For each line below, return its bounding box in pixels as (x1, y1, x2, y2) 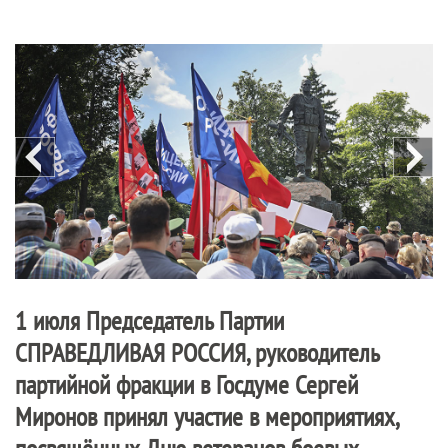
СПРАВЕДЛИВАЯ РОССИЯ (15, 336, 246, 370)
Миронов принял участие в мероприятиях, (15, 400, 398, 434)
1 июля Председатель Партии (15, 304, 284, 338)
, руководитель (246, 336, 379, 370)
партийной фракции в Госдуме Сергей (15, 368, 358, 402)
